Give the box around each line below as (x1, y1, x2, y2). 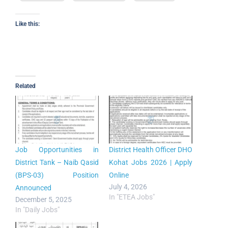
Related (15, 82, 36, 90)
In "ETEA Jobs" (109, 192, 155, 201)
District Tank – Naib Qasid (15, 158, 99, 166)
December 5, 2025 (15, 195, 72, 204)
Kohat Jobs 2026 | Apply (109, 158, 192, 166)
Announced (15, 183, 51, 192)
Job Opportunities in (15, 145, 99, 154)
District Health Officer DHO (109, 145, 192, 154)
